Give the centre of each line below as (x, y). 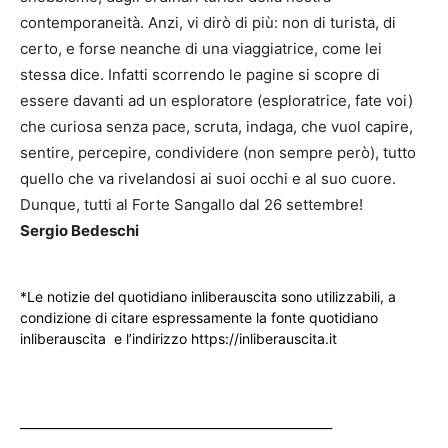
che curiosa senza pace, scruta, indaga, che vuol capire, (216, 126)
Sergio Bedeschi (79, 230)
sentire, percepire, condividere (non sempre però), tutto (218, 152)
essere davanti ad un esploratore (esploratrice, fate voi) (216, 100)
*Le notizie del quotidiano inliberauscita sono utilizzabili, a (208, 296)
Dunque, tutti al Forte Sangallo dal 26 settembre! (191, 204)
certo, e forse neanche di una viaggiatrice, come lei (201, 48)
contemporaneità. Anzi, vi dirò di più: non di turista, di (208, 22)
